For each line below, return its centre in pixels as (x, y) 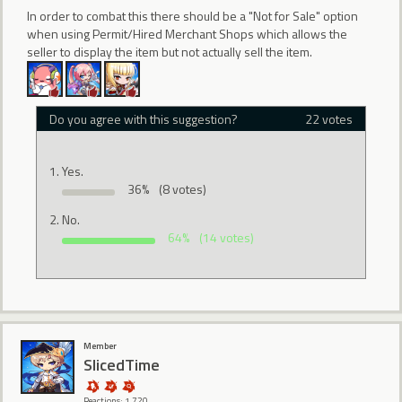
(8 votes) (182, 189)
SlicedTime (122, 364)
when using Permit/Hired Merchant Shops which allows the (187, 33)
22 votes (328, 118)
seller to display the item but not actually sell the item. (170, 51)
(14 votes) (227, 238)
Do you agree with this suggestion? (144, 118)
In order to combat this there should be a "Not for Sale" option (192, 15)
